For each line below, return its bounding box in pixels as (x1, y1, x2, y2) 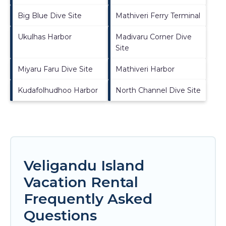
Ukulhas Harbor (18, 32, 72, 42)
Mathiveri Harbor (116, 65, 175, 74)
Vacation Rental (24, 174, 138, 191)
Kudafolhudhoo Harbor (18, 86, 98, 95)
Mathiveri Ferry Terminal (116, 11, 200, 21)
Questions (24, 207, 97, 224)
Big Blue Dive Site (18, 11, 82, 21)
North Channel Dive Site (116, 86, 201, 95)
